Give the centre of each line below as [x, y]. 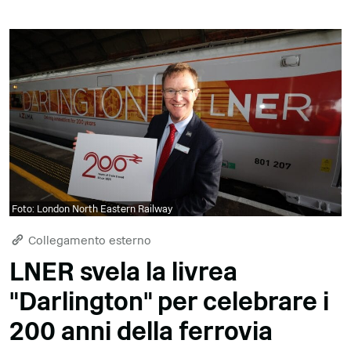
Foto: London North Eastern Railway [92, 208]
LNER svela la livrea [123, 271]
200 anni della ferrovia [141, 331]
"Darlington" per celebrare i [169, 301]
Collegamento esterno [88, 240]
